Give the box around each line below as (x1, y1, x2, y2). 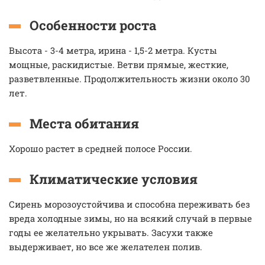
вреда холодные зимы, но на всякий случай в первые (9, 212, 252, 224)
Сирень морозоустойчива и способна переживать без (9, 198, 250, 210)
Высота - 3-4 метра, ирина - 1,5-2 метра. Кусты (9, 44, 217, 56)
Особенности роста (30, 17, 156, 34)
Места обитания (30, 115, 139, 132)
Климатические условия (30, 170, 198, 188)
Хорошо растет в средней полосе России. (9, 143, 192, 154)
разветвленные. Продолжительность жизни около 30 (9, 73, 250, 85)
